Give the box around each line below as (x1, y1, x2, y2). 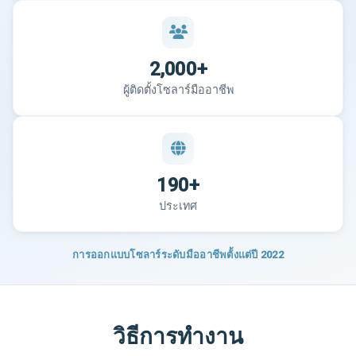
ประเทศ (159, 199, 197, 214)
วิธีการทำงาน (112, 323, 243, 350)
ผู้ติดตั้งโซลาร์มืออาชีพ (122, 83, 234, 98)
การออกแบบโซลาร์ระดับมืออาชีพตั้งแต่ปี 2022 (72, 249, 284, 261)
